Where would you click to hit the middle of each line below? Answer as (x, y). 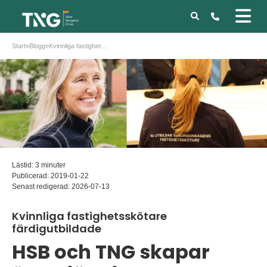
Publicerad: (31, 176)
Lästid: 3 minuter (39, 165)
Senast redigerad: (42, 187)
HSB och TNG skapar (111, 252)
